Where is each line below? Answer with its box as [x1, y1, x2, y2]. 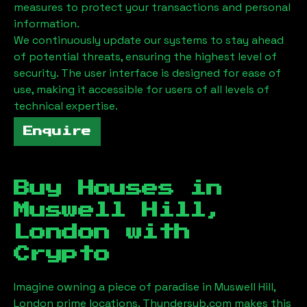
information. [14, 16, 79, 31]
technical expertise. [14, 98, 118, 113]
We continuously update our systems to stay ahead [14, 32, 284, 47]
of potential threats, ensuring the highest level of [14, 49, 277, 64]
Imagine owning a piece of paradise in [14, 279, 214, 294]
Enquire [23, 126, 91, 136]
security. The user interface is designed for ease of [14, 65, 281, 80]
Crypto [14, 245, 110, 262]
